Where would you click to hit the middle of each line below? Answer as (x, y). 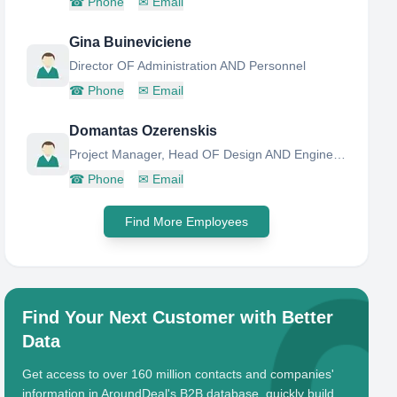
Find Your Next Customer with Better (178, 317)
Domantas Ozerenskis (144, 131)
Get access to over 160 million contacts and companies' (179, 374)
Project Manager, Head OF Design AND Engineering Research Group (340, 154)
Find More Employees (187, 222)
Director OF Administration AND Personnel (188, 66)
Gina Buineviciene (131, 42)
